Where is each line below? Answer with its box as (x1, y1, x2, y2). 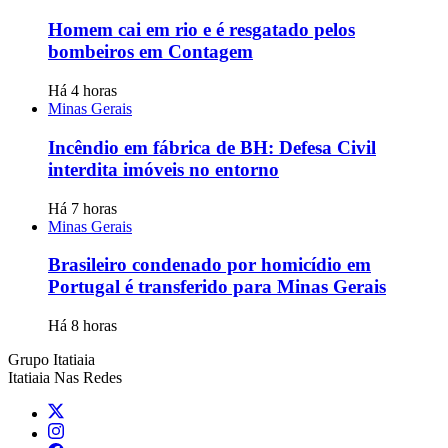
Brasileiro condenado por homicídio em (48, 254, 371, 276)
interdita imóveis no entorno (48, 158, 279, 180)
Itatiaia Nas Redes (8, 368, 122, 386)
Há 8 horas (48, 316, 117, 334)
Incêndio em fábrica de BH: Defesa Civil (48, 136, 376, 158)
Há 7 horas (48, 199, 117, 217)
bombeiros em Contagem (48, 41, 253, 63)
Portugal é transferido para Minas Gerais (48, 276, 386, 298)
